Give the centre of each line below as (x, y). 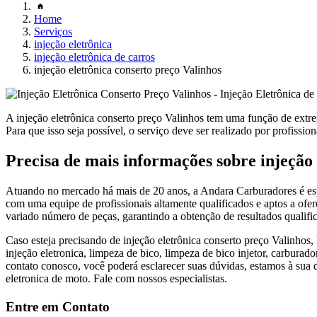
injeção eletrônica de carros (94, 57)
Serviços (53, 31)
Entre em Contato (58, 306)
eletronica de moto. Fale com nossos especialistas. (116, 278)
